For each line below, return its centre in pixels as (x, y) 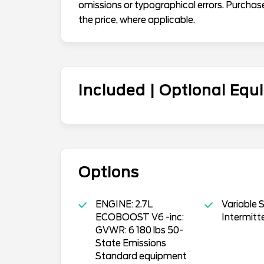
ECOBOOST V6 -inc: (139, 218)
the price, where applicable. (137, 20)
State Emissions (131, 244)
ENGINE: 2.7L (124, 205)
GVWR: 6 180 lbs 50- (139, 231)
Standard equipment (141, 257)
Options (109, 173)
